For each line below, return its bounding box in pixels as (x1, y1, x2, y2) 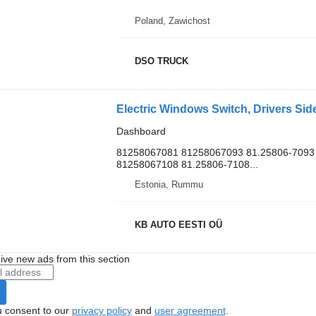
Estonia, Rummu (134, 178, 203, 190)
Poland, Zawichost (134, 15, 210, 26)
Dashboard (116, 125, 166, 137)
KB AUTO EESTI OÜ (134, 219, 222, 230)
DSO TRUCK (134, 56, 188, 66)
